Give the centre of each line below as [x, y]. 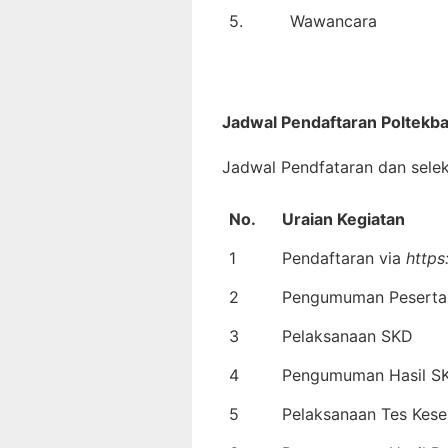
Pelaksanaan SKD [347, 335]
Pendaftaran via [344, 257]
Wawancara [333, 20]
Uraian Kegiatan [343, 218]
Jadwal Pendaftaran [301, 121]
